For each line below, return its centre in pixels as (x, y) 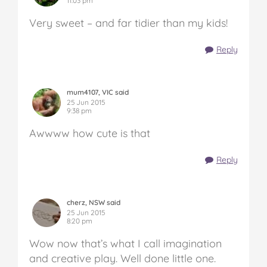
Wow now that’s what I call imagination (125, 244)
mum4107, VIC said (98, 92)
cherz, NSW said (94, 203)
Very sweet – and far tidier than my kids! (128, 23)
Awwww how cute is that (90, 133)
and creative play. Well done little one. (122, 259)
